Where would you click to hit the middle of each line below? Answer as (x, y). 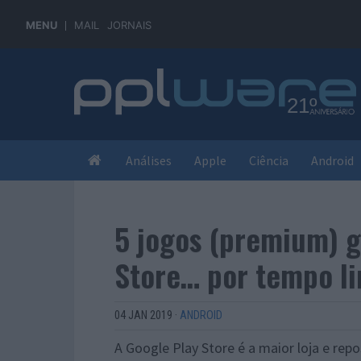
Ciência (269, 160)
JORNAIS (129, 25)
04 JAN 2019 (143, 315)
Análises (149, 160)
